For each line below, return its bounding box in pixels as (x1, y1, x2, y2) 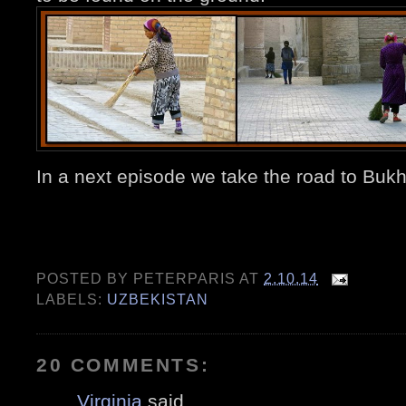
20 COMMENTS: (36, 353, 210, 375)
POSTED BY (36, 269, 134, 286)
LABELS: (36, 291, 108, 308)
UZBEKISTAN (107, 291, 209, 308)
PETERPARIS (133, 269, 237, 286)
